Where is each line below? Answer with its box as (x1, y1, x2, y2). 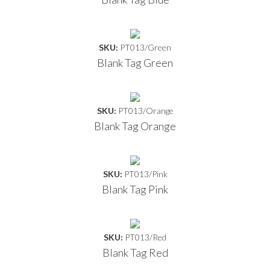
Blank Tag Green (97, 55, 173, 69)
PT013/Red (125, 231, 166, 242)
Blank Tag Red (102, 245, 168, 259)
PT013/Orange (118, 105, 174, 116)
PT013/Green (120, 42, 171, 52)
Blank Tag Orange (94, 119, 176, 133)
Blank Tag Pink (102, 182, 168, 196)
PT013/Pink (124, 168, 168, 179)
